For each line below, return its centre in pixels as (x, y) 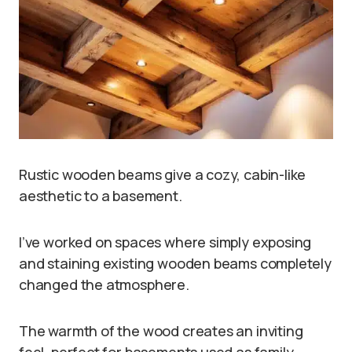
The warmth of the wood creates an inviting (161, 331)
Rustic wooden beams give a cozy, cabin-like (163, 175)
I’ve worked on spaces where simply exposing (165, 242)
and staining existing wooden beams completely (175, 264)
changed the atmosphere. (104, 285)
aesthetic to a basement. (101, 196)
